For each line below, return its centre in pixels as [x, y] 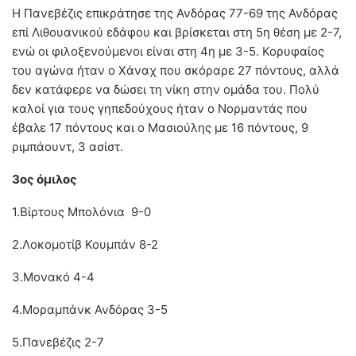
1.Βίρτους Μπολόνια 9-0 [81, 211]
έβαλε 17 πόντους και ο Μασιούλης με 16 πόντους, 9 [160, 127]
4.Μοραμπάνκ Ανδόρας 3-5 [90, 309]
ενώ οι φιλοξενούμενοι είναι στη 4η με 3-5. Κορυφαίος [168, 51]
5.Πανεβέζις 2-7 [58, 342]
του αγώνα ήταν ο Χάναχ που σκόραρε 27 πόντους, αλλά [176, 70]
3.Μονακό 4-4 [53, 277]
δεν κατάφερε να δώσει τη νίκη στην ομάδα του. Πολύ [166, 89]
